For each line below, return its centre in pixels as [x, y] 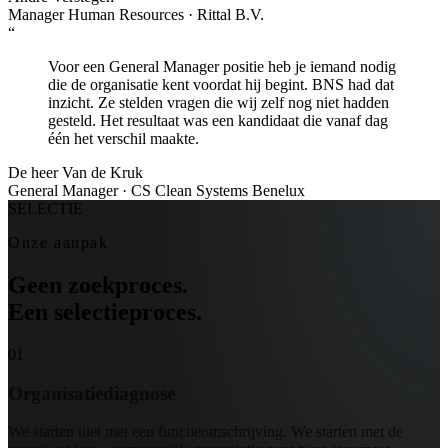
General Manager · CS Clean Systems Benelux [156, 191]
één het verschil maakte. [123, 139]
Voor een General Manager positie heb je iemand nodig [222, 67]
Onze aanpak [58, 243]
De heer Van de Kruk [75, 173]
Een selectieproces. [105, 312]
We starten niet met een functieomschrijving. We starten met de [205, 432]
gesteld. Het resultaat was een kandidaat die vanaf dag [218, 121]
